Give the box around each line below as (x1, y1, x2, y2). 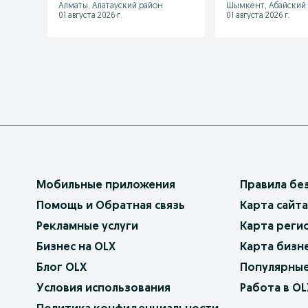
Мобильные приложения (36, 179, 175, 191)
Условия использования (36, 283, 170, 294)
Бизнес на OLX (36, 241, 115, 253)
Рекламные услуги (36, 221, 138, 232)
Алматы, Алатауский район (58, 1, 163, 10)
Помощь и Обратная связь (36, 200, 185, 212)
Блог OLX (36, 262, 87, 274)
